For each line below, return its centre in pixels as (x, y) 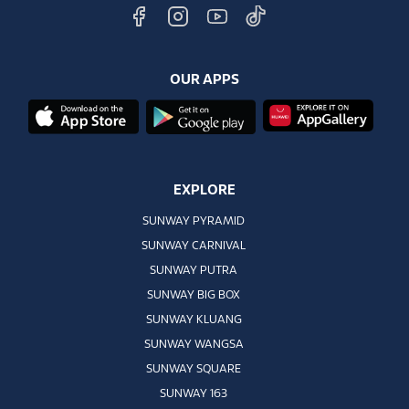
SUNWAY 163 (194, 394)
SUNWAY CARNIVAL (194, 246)
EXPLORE (204, 190)
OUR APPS (204, 80)
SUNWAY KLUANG (194, 320)
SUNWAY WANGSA (194, 345)
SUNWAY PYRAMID (194, 221)
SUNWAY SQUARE (194, 369)
